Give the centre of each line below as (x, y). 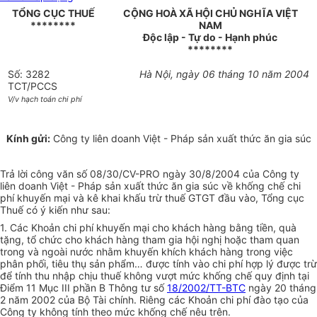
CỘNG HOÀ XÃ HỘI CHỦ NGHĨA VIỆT (210, 13)
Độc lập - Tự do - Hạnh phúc (210, 38)
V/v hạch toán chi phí (45, 100)
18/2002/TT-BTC (206, 288)
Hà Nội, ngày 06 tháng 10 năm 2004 (224, 74)
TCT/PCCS (33, 86)
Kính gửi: (28, 139)
